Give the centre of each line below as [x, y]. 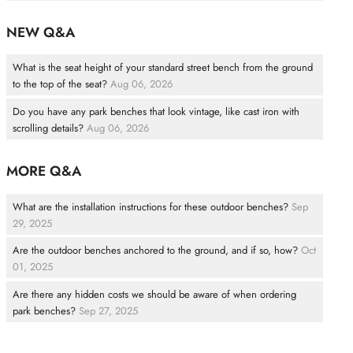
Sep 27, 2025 [108, 310]
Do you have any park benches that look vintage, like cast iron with [156, 112]
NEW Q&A [40, 32]
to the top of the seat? [59, 84]
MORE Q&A [43, 171]
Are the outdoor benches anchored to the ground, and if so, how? [155, 251]
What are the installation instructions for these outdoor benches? [150, 206]
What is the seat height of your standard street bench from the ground [162, 68]
